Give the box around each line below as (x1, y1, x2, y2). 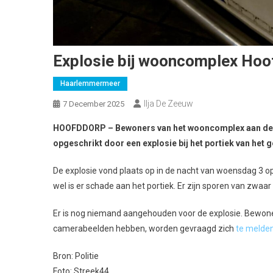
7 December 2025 (63, 99, 124, 108)
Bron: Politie (53, 250, 99, 261)
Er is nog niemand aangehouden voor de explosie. (53, 208, 243, 218)
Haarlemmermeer (60, 79, 120, 88)
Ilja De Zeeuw (144, 98, 193, 108)
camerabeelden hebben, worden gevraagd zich (53, 223, 236, 233)
